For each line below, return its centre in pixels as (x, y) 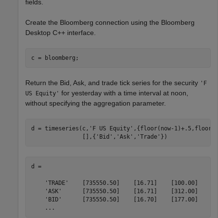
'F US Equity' (111, 128)
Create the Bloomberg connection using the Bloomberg (110, 22)
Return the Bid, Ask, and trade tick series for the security (113, 83)
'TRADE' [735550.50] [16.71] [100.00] (114, 183)
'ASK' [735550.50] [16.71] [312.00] (114, 191)
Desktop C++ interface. (61, 33)
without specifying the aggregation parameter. (96, 103)
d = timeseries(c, (60, 128)
